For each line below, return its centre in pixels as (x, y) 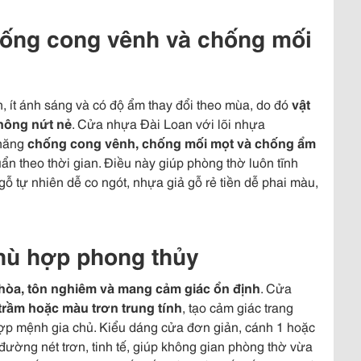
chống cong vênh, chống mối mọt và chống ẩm (172, 142)
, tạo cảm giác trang (238, 307)
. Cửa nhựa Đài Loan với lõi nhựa (168, 123)
